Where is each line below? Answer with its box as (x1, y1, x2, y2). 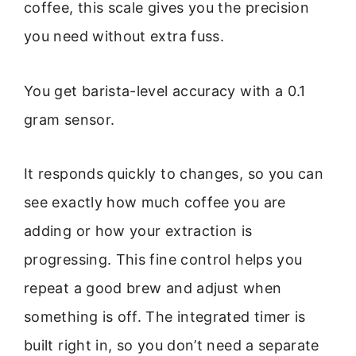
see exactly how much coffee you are (24, 194, 286, 211)
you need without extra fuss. (24, 28, 225, 45)
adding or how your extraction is (24, 222, 253, 240)
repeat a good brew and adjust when (24, 280, 282, 297)
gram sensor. (24, 110, 115, 128)
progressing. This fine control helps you (24, 251, 303, 269)
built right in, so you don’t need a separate (24, 337, 319, 354)
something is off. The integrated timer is (24, 308, 306, 326)
